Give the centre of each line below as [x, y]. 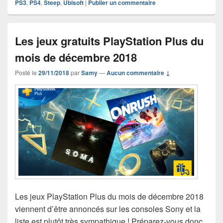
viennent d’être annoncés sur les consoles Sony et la [108, 209]
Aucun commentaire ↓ [138, 73]
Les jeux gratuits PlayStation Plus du [109, 41]
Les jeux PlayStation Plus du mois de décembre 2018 [109, 196]
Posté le [27, 73]
